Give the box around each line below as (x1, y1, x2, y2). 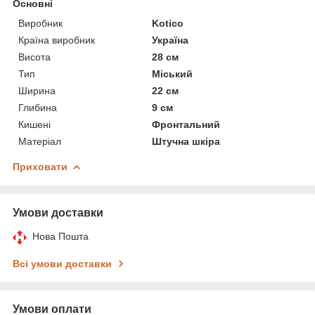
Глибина (18, 101, 57, 113)
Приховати (13, 160, 67, 172)
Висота (18, 51, 51, 63)
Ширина (18, 84, 56, 96)
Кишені (18, 118, 51, 130)
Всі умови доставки (13, 257, 112, 269)
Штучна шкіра (152, 135, 221, 147)
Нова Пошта (32, 230, 89, 242)
